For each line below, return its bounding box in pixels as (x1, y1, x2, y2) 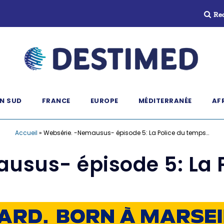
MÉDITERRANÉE (138, 96, 192, 105)
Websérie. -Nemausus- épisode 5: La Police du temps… (43, 128, 209, 137)
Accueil (15, 128, 37, 137)
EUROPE (90, 96, 118, 105)
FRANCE (41, 96, 70, 105)
